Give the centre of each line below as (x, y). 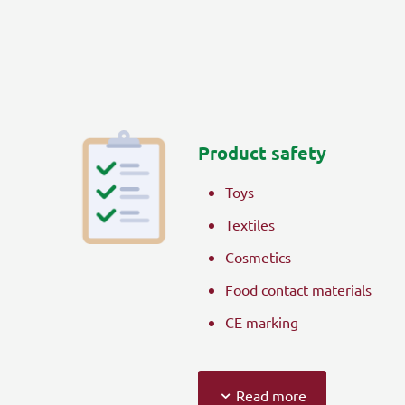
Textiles (250, 224)
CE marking (262, 321)
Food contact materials (298, 289)
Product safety (262, 152)
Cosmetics (258, 256)
